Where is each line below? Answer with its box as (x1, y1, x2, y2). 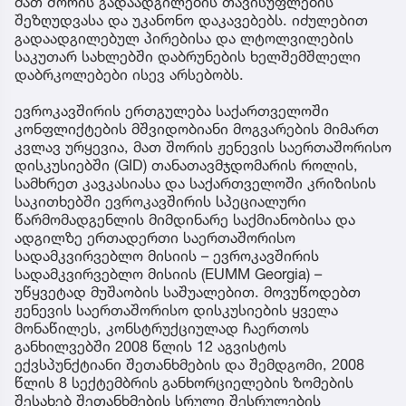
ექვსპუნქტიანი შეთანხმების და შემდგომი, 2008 (14, 354, 364, 373)
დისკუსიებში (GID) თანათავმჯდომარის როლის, (14, 155, 358, 174)
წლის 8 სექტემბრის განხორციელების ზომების (14, 372, 353, 391)
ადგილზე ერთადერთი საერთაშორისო (14, 227, 295, 246)
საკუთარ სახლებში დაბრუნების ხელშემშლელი (14, 46, 361, 65)
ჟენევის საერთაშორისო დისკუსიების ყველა (14, 300, 338, 319)
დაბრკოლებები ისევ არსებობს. (14, 64, 244, 83)
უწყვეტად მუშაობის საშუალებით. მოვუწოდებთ (14, 282, 361, 301)
